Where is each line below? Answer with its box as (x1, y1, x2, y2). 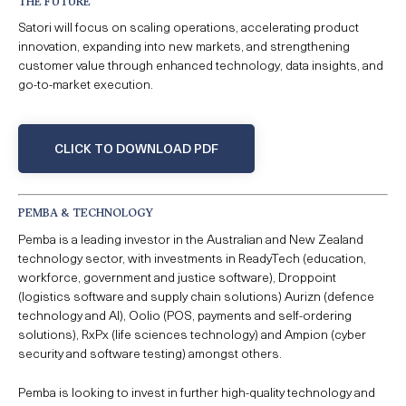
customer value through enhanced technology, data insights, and (18, 55, 383, 75)
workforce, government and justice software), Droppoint (18, 266, 336, 286)
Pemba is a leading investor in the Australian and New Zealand (18, 228, 363, 248)
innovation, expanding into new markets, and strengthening (18, 36, 350, 56)
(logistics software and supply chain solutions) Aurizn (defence (18, 285, 374, 305)
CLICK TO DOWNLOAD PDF (54, 138, 218, 158)
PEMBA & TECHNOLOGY (18, 205, 153, 219)
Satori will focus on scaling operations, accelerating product (18, 17, 359, 37)
